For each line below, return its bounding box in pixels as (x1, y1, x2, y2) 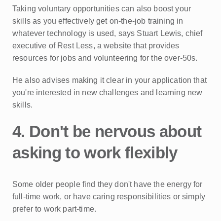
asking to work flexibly (12, 144, 178, 162)
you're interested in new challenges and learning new (12, 88, 203, 97)
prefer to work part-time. (12, 205, 97, 213)
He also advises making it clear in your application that (12, 76, 207, 84)
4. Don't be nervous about (12, 122, 202, 141)
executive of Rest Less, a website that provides (12, 41, 180, 50)
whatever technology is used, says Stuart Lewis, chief (12, 29, 203, 37)
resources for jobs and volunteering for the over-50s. (12, 54, 198, 62)
